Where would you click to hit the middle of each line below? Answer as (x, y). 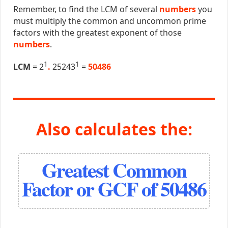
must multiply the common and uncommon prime (109, 21)
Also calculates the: (114, 129)
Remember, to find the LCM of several (86, 9)
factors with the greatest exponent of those (97, 33)
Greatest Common (114, 170)
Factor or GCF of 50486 (114, 189)
